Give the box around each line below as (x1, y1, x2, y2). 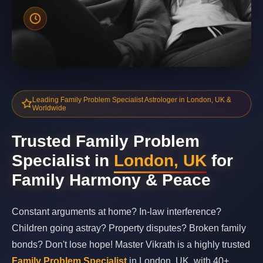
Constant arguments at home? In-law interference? (12, 207, 221, 217)
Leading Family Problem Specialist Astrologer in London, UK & (30, 95, 234, 104)
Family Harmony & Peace (12, 171, 211, 189)
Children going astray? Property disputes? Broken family (12, 223, 246, 233)
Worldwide (30, 104, 65, 113)
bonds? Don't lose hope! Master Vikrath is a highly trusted (12, 240, 250, 249)
